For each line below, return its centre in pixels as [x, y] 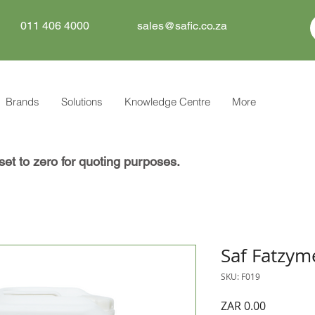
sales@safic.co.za [182, 26]
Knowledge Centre [167, 102]
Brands [22, 102]
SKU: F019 [240, 277]
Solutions [82, 102]
